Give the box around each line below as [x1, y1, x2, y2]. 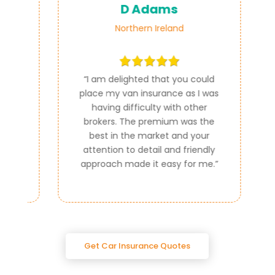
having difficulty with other [79, 101, 195, 114]
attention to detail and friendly [71, 143, 204, 156]
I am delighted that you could [75, 72, 203, 85]
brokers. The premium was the [72, 115, 203, 128]
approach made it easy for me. [68, 157, 203, 170]
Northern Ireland [103, 21, 172, 34]
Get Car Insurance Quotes [84, 239, 191, 252]
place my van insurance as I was [68, 87, 207, 99]
